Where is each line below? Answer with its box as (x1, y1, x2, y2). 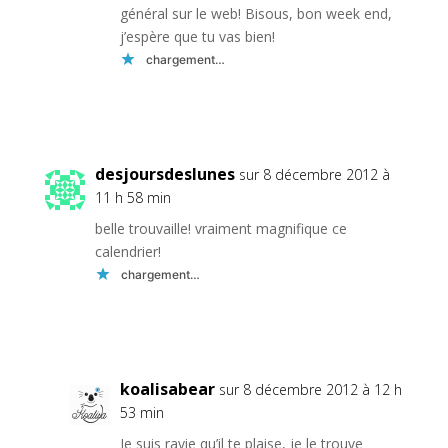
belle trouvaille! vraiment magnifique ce (94, 219, 347, 239)
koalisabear (119, 378, 215, 401)
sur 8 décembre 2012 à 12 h (218, 380, 402, 400)
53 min (119, 403, 164, 423)
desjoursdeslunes (94, 163, 235, 186)
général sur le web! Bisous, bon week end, (119, 4, 392, 24)
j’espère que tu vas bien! (119, 27, 275, 47)
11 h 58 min (94, 188, 171, 208)
